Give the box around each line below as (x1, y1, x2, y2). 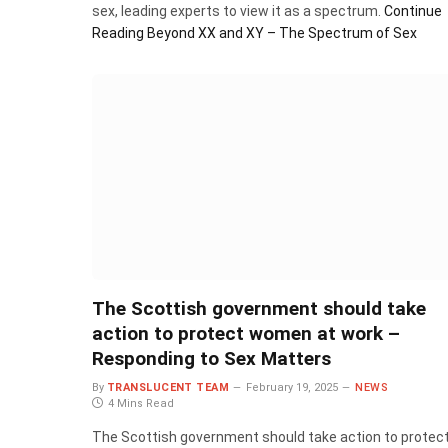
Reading (92, 25, 144, 42)
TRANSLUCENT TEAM (107, 380, 230, 394)
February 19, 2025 (246, 380, 339, 394)
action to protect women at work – (92, 321, 400, 345)
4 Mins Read (108, 396, 174, 410)
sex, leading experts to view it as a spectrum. (92, 3, 384, 20)
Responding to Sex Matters (92, 346, 331, 370)
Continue (384, 3, 442, 20)
